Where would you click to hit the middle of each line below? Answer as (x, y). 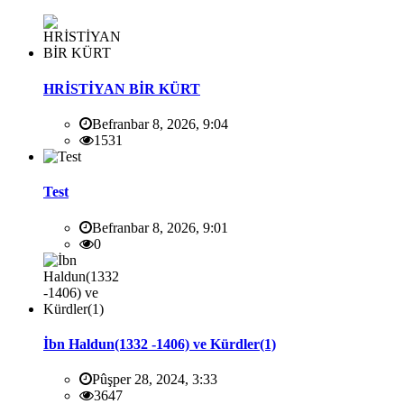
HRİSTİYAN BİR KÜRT (122, 88)
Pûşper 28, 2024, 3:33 (155, 380)
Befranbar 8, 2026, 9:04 (160, 124)
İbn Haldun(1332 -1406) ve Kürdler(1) (160, 344)
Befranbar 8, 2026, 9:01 (160, 227)
